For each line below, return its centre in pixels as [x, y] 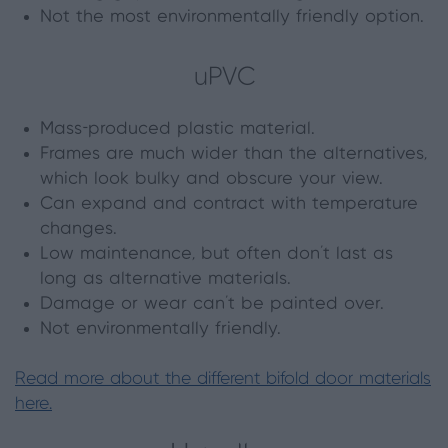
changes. [78, 229]
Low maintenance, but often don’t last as [216, 254]
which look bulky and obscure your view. [211, 179]
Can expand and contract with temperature [229, 204]
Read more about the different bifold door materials [223, 379]
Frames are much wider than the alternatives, [233, 154]
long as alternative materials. [165, 279]
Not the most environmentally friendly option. [232, 17]
